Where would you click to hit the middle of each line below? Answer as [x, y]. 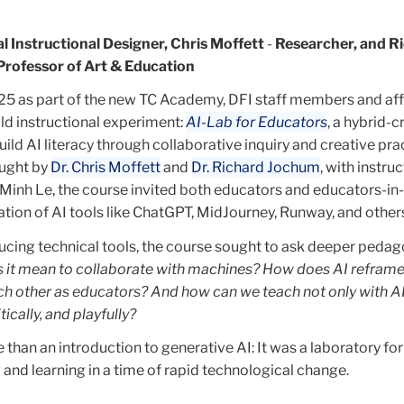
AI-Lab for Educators [257, 122]
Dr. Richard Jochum [256, 167]
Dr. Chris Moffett [106, 167]
